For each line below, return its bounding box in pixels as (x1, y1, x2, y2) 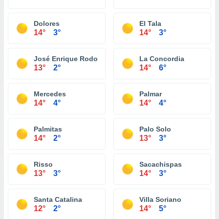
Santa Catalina (34, 196, 82, 203)
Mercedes (34, 90, 66, 98)
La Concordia (139, 55, 184, 63)
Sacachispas (139, 160, 182, 168)
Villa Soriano (139, 196, 181, 203)
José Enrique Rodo (34, 55, 98, 63)
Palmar (139, 90, 162, 98)
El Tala (139, 20, 161, 27)
